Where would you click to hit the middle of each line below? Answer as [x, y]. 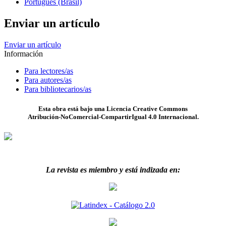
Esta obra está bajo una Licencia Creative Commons [113, 108]
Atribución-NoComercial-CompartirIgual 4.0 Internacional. [113, 117]
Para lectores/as [49, 71]
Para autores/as [48, 80]
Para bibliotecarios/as [58, 89]
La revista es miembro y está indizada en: [113, 169]
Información [23, 53]
